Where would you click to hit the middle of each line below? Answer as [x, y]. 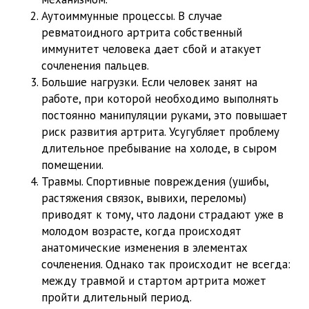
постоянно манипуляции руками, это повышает [165, 116]
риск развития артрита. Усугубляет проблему [160, 132]
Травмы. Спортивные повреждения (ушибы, [155, 182]
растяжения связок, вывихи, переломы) [144, 198]
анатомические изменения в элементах [144, 248]
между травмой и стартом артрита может [154, 281]
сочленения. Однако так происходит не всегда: [166, 265]
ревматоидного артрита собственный [142, 33]
